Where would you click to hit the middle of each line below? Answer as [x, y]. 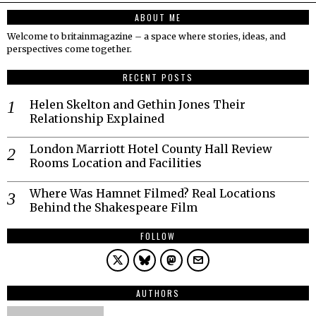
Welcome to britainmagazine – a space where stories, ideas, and [146, 37]
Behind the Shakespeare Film [115, 208]
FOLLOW [158, 236]
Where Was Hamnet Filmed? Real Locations [153, 194]
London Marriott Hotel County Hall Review [151, 149]
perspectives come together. [69, 49]
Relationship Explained [97, 119]
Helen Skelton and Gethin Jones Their [138, 105]
